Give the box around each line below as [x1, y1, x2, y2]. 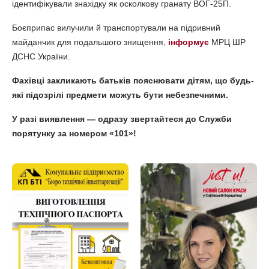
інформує [168, 37, 209, 47]
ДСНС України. [12, 52, 70, 61]
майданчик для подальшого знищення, [12, 37, 168, 47]
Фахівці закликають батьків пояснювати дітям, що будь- [12, 76, 254, 85]
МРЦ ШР [209, 37, 246, 47]
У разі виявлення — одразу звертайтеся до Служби [12, 114, 232, 124]
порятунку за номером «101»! [12, 128, 136, 138]
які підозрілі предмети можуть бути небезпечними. [12, 90, 228, 100]
